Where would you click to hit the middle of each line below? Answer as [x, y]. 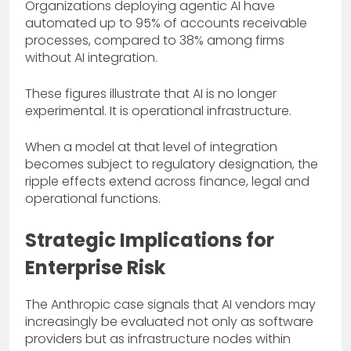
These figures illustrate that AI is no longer [151, 93]
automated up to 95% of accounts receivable [166, 23]
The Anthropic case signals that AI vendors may [170, 305]
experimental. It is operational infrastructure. [158, 110]
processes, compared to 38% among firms [155, 40]
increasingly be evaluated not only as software [169, 322]
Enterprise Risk [95, 267]
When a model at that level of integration [151, 147]
